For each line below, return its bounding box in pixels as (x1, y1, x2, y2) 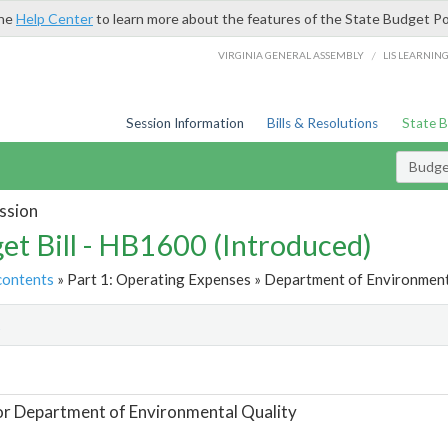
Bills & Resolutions (267, 115, 379, 131)
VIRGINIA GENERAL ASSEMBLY (218, 48, 365, 61)
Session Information (125, 115, 244, 131)
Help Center (16, 10, 93, 27)
